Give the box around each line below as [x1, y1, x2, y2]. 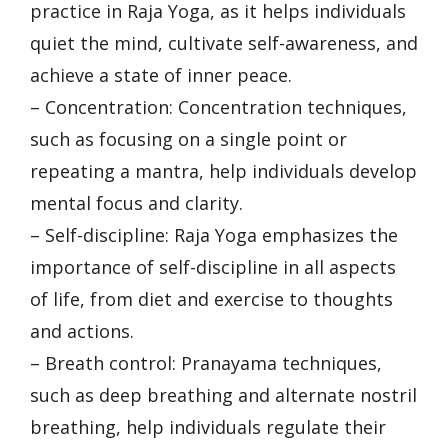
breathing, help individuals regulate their [30, 415, 386, 440]
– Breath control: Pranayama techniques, [30, 351, 382, 376]
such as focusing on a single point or [30, 127, 347, 152]
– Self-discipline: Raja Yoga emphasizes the [30, 223, 398, 248]
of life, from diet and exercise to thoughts [30, 287, 393, 312]
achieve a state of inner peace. [30, 63, 292, 88]
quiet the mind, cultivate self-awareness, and [30, 31, 418, 56]
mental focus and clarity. [30, 191, 243, 216]
